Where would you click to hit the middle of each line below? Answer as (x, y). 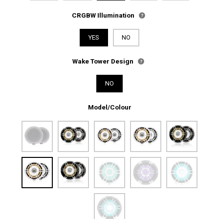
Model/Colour (109, 107)
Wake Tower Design (103, 61)
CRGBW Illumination (103, 15)
